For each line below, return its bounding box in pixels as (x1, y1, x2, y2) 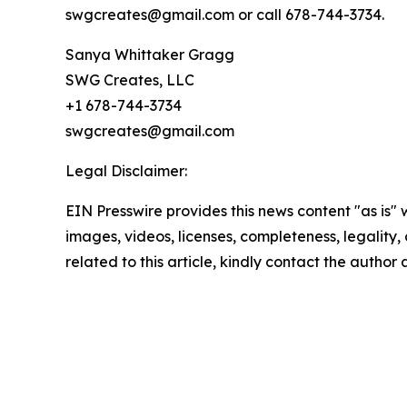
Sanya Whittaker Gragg (65, 45, 234, 64)
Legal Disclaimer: (65, 162, 187, 180)
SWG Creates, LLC (65, 71, 194, 89)
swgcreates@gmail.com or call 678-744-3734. (65, 5, 384, 24)
